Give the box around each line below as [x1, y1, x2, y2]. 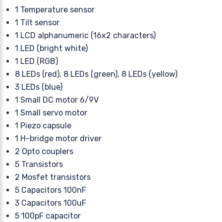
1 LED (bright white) [15, 43, 88, 53]
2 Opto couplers [15, 146, 73, 156]
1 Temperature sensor [15, 4, 95, 14]
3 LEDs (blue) [15, 82, 62, 92]
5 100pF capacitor [15, 211, 81, 221]
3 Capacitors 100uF [15, 198, 86, 208]
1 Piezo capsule [15, 120, 71, 130]
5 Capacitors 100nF [15, 185, 86, 195]
